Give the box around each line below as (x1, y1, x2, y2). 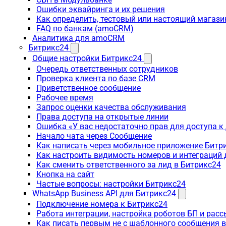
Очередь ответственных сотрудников (36, 64, 178, 74)
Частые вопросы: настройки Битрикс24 (36, 179, 186, 189)
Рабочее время (36, 93, 93, 102)
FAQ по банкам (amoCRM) (36, 24, 134, 33)
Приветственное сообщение (36, 83, 141, 93)
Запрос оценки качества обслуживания (36, 102, 186, 112)
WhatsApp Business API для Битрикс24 (32, 189, 176, 198)
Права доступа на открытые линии (36, 112, 168, 122)
